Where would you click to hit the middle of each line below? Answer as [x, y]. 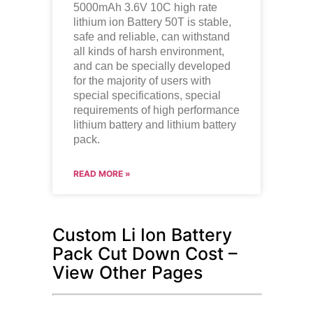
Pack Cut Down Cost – [145, 253]
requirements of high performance [156, 110]
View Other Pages [127, 272]
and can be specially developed [152, 66]
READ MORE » [102, 173]
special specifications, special [147, 95]
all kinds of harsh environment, [148, 51]
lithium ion [100, 22]
